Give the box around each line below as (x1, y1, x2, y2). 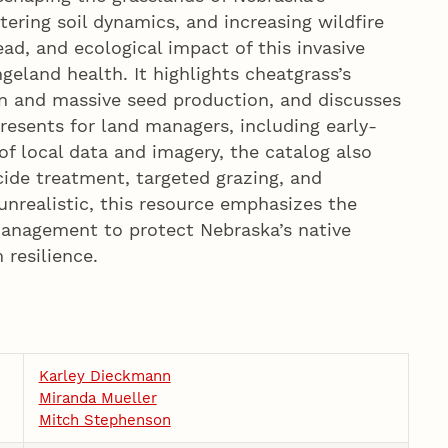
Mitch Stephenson (38, 410, 171, 429)
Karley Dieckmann (38, 366, 171, 385)
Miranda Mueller (38, 388, 157, 407)
